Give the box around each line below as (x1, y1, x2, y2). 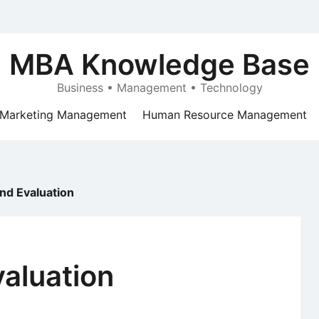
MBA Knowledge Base (9, 47, 310, 82)
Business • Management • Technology (56, 80, 263, 95)
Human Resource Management (142, 108, 307, 122)
